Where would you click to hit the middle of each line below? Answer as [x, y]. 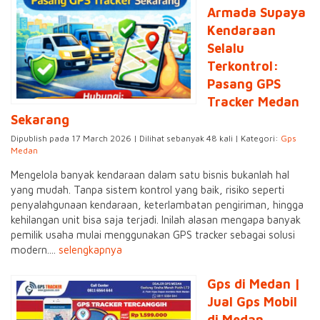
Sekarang [40, 120]
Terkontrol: [243, 66]
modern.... [35, 250]
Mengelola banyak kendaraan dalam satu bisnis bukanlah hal [150, 175]
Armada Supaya [256, 13]
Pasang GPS [244, 84]
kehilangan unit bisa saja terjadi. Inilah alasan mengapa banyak [156, 220]
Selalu [226, 49]
